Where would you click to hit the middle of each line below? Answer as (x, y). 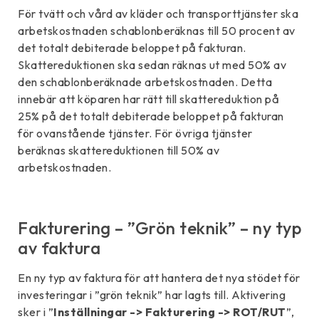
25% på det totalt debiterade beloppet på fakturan (151, 116)
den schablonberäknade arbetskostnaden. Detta (145, 82)
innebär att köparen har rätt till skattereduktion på (148, 99)
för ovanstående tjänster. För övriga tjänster (135, 134)
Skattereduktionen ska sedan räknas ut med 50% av (152, 65)
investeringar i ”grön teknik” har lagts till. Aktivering (152, 294)
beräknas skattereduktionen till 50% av (119, 151)
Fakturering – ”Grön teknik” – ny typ (159, 228)
